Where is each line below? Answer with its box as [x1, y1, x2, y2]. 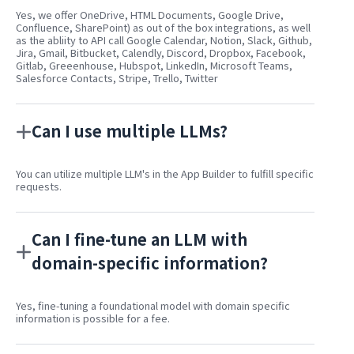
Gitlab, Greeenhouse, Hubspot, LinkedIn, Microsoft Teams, [16, 58, 292, 73]
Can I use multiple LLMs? [32, 119, 228, 143]
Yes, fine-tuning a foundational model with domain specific [16, 298, 290, 314]
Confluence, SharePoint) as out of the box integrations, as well [16, 20, 311, 36]
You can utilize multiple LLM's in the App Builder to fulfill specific [16, 166, 314, 182]
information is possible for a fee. [16, 311, 170, 326]
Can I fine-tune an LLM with [32, 228, 247, 251]
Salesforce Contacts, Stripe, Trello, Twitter [16, 70, 218, 86]
